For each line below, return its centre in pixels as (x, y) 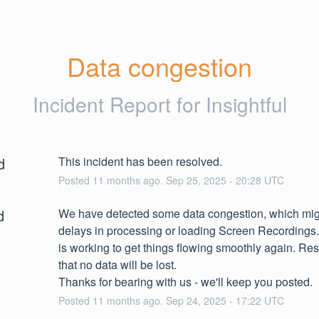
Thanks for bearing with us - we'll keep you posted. (185, 281)
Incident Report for (119, 104)
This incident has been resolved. (140, 161)
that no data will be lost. (117, 264)
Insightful (246, 104)
